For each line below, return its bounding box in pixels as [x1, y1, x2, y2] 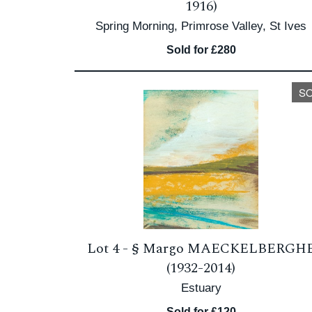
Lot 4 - [86, 238, 132, 259]
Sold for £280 [166, 44, 236, 56]
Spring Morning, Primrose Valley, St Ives [95, 19, 307, 33]
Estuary [180, 281, 221, 295]
